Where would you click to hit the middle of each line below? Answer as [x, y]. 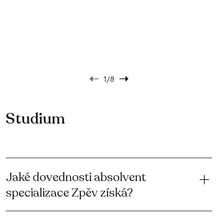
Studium [36, 119]
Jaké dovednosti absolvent [76, 177]
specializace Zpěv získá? [69, 193]
